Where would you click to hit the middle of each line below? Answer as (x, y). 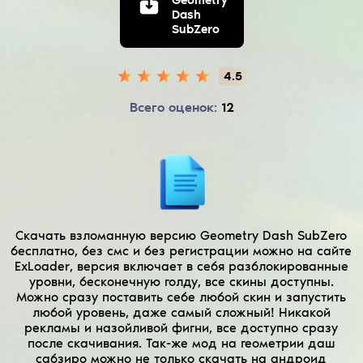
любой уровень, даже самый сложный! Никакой (181, 312)
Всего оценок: (173, 107)
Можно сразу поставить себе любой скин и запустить (181, 297)
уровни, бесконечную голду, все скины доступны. (181, 281)
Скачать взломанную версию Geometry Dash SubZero (181, 235)
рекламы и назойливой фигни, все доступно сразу (181, 327)
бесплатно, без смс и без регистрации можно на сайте (181, 250)
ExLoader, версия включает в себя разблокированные (181, 266)
